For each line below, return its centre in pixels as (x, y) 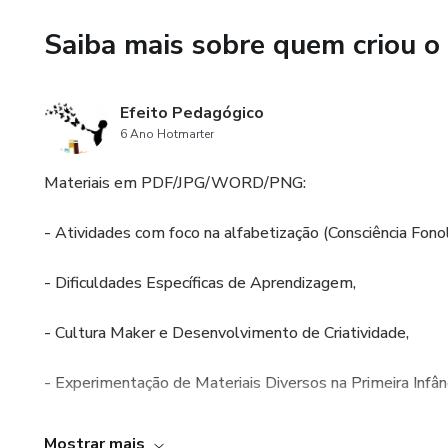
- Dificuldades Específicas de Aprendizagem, (200, 283)
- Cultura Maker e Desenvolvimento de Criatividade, (226, 333)
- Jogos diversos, (103, 433)
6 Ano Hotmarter (167, 134)
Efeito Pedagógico (192, 113)
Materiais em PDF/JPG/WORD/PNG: (175, 183)
